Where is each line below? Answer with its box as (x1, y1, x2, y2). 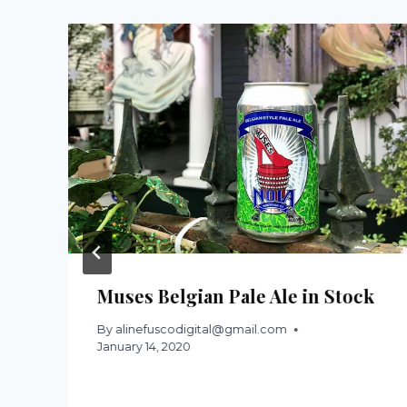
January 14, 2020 (97, 340, 191, 354)
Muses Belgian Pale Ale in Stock (97, 283, 374, 308)
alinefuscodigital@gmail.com (115, 323, 288, 337)
